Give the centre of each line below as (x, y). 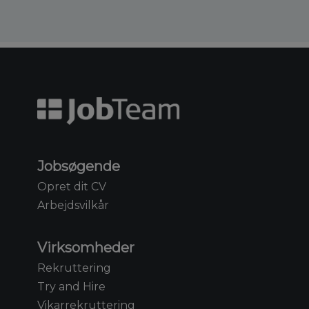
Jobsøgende (79, 166)
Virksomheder (86, 247)
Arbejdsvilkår (73, 205)
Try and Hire (71, 286)
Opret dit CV (72, 186)
